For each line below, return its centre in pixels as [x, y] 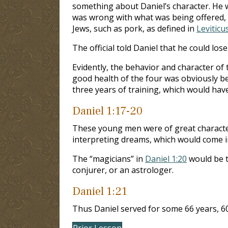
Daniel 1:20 [166, 159]
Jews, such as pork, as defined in [134, 28]
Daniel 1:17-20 [107, 111]
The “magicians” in [109, 159]
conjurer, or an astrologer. [123, 170]
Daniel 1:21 [100, 191]
